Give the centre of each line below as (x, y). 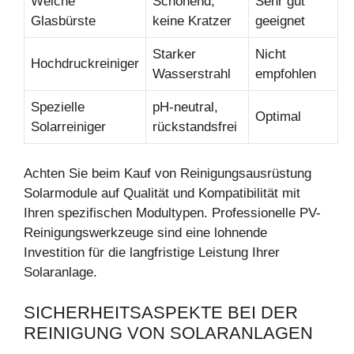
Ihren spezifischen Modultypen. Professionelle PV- (172, 213)
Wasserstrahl (192, 73)
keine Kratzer (192, 21)
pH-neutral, (185, 107)
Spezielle (58, 107)
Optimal (278, 116)
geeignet (280, 21)
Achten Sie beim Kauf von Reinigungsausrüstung (168, 174)
